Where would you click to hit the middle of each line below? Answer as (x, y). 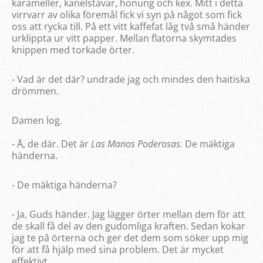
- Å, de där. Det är (51, 144)
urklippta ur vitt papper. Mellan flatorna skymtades (124, 38)
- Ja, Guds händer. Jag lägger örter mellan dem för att (128, 215)
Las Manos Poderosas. (137, 144)
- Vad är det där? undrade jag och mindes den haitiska (131, 80)
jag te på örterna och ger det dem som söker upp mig (130, 238)
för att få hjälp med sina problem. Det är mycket (118, 250)
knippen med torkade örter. (73, 50)
